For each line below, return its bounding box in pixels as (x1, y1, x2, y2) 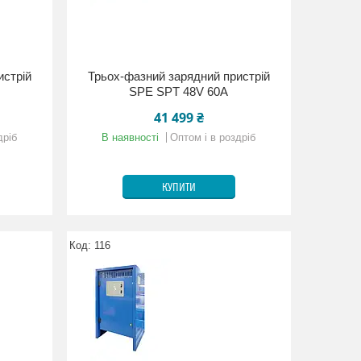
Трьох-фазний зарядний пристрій (87, 69, 270, 83)
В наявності (102, 131, 160, 143)
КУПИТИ (161, 181, 196, 194)
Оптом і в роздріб (170, 131, 256, 143)
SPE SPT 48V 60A (129, 85, 229, 98)
